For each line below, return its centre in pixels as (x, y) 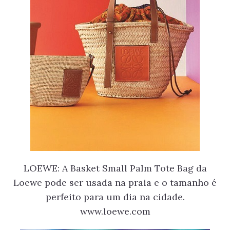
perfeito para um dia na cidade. (115, 197)
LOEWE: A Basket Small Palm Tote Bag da (115, 168)
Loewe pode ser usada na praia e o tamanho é (115, 183)
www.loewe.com (115, 212)
